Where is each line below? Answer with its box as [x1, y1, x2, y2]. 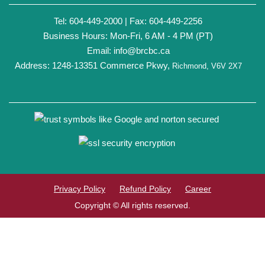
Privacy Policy [54, 184, 105, 194]
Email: [86, 46, 114, 56]
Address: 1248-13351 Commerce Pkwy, [14, 60, 170, 71]
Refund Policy [119, 184, 171, 194]
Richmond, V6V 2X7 [169, 62, 242, 71]
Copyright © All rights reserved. [75, 201, 190, 211]
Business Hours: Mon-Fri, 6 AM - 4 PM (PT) [43, 31, 213, 41]
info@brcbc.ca [113, 46, 170, 56]
